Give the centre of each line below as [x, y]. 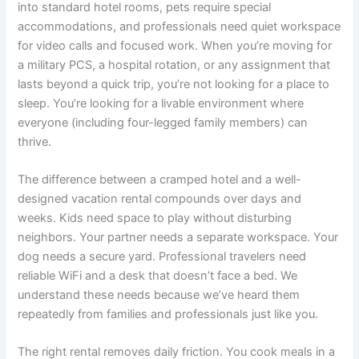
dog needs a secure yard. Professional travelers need [162, 257]
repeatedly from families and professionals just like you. [168, 315]
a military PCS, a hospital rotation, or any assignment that [174, 65]
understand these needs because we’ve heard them [159, 295]
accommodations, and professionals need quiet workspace [179, 26]
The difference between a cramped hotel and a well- [160, 180]
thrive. [35, 141]
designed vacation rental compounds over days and [160, 199]
